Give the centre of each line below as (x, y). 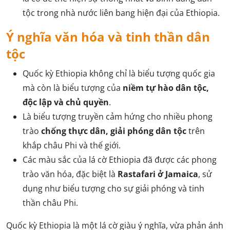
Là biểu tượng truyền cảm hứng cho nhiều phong (118, 117)
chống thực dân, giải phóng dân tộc (114, 131)
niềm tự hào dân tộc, (166, 88)
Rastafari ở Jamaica (158, 174)
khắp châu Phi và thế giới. (72, 145)
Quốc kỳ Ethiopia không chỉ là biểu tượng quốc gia (119, 73)
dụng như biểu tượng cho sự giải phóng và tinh (113, 188)
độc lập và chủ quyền (66, 102)
